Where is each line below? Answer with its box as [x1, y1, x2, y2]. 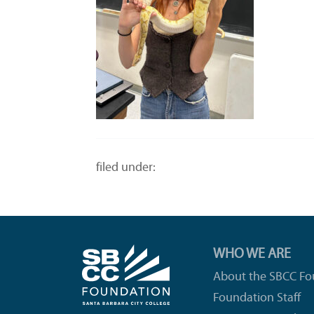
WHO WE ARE [213, 247, 291, 262]
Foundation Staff [213, 292, 301, 306]
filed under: [96, 161, 156, 175]
